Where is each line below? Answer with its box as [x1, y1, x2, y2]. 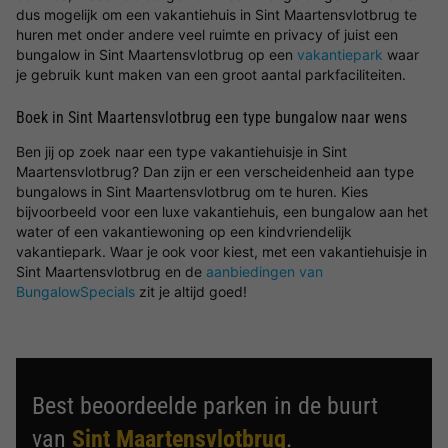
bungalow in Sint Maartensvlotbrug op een [16, 46, 297, 63]
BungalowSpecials [16, 283, 135, 300]
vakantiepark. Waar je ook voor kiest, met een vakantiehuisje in [16, 243, 427, 260]
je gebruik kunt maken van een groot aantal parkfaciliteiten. [16, 66, 406, 83]
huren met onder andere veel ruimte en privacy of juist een [16, 26, 398, 43]
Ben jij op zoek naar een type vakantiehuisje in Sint [16, 143, 347, 160]
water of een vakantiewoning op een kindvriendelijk [16, 223, 352, 240]
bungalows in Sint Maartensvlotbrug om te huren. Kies [16, 183, 368, 200]
